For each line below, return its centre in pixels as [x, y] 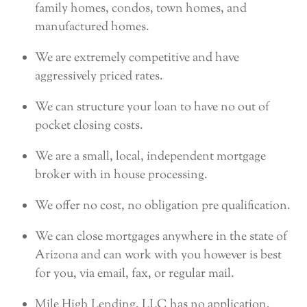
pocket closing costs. [89, 126]
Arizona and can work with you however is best [159, 256]
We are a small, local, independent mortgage [151, 157]
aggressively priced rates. [99, 77]
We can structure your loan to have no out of [152, 108]
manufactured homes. [93, 28]
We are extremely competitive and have [137, 59]
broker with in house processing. [122, 176]
